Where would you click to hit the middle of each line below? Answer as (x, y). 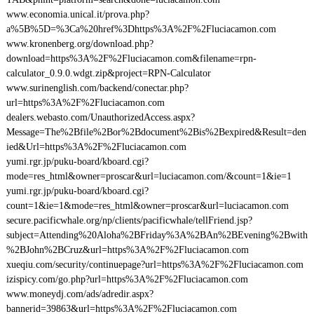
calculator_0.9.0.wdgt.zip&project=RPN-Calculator (108, 73)
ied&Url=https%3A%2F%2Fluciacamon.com (96, 147)
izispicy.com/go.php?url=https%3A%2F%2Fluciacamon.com (127, 279)
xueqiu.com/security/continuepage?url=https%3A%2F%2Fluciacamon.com (155, 265)
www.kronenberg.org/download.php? (80, 44)
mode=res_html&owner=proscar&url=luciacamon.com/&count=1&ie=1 (149, 176)
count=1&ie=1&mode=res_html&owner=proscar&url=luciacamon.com (147, 206)
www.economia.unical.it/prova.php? (77, 14)
